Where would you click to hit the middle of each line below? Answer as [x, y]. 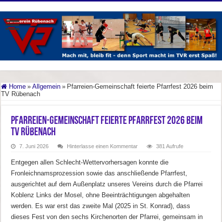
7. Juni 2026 [34, 146]
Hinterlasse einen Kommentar [103, 146]
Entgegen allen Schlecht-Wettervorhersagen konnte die [90, 162]
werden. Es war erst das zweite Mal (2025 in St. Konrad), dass [101, 206]
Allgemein [47, 86]
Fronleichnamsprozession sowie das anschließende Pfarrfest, [99, 173]
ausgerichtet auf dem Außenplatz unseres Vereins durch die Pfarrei [107, 184]
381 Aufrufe [170, 146]
